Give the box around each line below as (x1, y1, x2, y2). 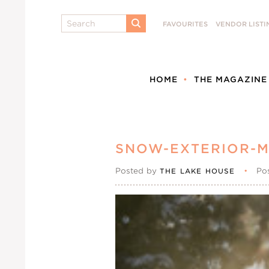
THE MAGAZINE (194, 74, 267, 85)
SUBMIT (135, 28, 166, 35)
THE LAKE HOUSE (160, 167, 235, 175)
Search (61, 14, 92, 25)
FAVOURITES (163, 20, 208, 28)
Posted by (115, 166, 160, 175)
